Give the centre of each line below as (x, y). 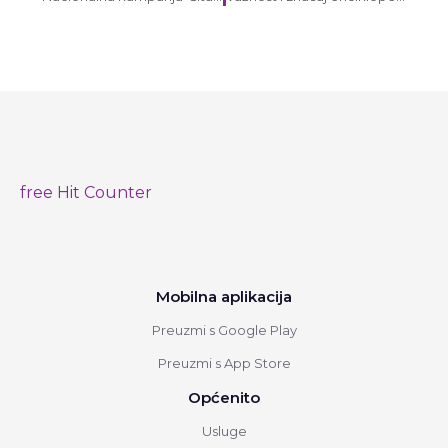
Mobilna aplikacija (224, 296)
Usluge (224, 430)
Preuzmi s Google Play (224, 329)
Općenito (224, 397)
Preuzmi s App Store (224, 362)
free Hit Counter (86, 192)
